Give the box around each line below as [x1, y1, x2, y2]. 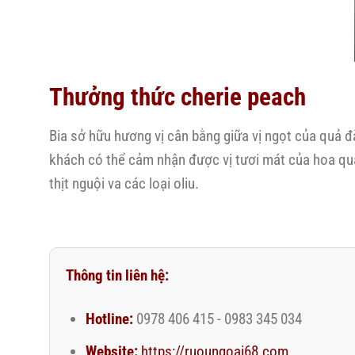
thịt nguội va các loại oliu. [49, 174, 199, 193]
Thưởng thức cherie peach [49, 82, 306, 112]
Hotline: [85, 309, 133, 328]
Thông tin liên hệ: [66, 265, 169, 284]
